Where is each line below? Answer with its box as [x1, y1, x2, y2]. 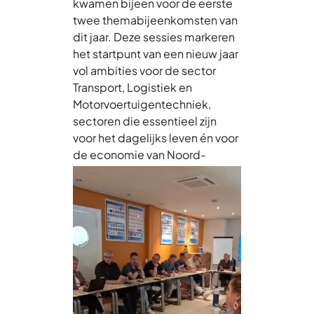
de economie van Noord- [73, 146, 206, 162]
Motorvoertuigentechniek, [73, 96, 211, 111]
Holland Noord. [73, 163, 153, 179]
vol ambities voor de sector [73, 62, 216, 78]
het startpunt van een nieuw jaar [73, 46, 238, 61]
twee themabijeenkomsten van [73, 12, 238, 27]
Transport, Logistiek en [73, 79, 192, 95]
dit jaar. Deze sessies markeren [73, 29, 235, 44]
